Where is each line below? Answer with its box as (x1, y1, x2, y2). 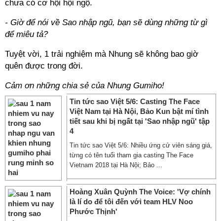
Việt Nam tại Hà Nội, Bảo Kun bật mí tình (70, 107, 209, 115)
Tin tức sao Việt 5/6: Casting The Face (70, 97, 200, 106)
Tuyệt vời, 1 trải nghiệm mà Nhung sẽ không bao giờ (5, 49, 198, 59)
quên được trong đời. (5, 61, 83, 71)
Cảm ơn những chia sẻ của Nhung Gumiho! (5, 81, 164, 90)
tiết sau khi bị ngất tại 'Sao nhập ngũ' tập (70, 117, 210, 125)
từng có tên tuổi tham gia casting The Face (70, 151, 193, 159)
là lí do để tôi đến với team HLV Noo (70, 197, 193, 206)
